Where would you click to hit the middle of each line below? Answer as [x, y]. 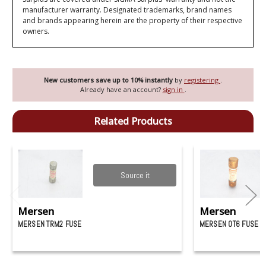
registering [202, 80]
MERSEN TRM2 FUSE [50, 224]
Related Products [133, 121]
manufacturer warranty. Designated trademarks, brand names [127, 10]
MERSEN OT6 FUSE [229, 224]
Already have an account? [121, 89]
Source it [135, 175]
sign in [173, 89]
